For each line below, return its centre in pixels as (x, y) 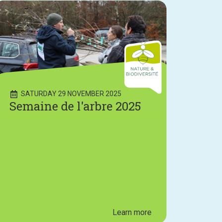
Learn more (132, 213)
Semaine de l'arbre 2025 (76, 106)
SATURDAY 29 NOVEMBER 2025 (71, 94)
